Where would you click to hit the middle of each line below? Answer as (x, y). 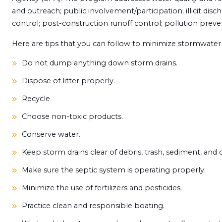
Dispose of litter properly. (68, 81)
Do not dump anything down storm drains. (99, 63)
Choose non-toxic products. (72, 116)
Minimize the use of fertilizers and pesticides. (102, 188)
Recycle (36, 99)
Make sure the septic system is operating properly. (113, 170)
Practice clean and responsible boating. (93, 206)
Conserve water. (51, 134)
